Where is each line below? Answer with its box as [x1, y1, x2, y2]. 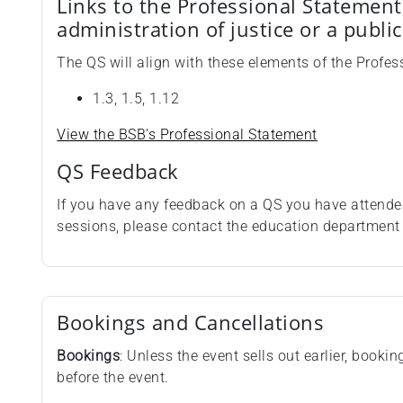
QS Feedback [57, 157, 179, 186]
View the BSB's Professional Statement [57, 126, 318, 144]
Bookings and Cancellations [57, 309, 325, 337]
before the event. [57, 369, 174, 387]
